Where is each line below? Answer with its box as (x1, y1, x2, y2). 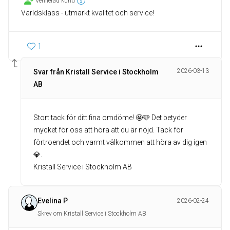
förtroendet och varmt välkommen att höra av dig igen (33, 138, 207, 146)
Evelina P (37, 197, 68, 205)
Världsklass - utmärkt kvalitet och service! (21, 9, 154, 17)
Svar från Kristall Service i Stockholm (33, 68, 159, 76)
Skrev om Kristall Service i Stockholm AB (37, 210, 146, 217)
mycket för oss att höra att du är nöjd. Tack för (33, 126, 183, 134)
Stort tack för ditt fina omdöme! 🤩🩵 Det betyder (33, 113, 187, 122)
